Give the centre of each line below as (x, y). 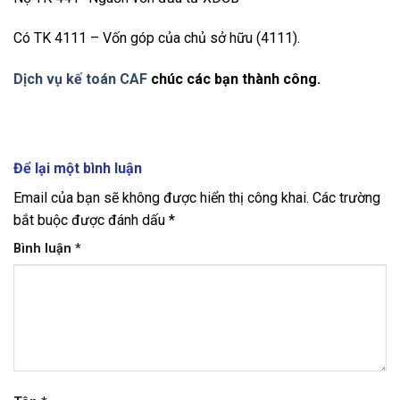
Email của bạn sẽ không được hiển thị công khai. (161, 198)
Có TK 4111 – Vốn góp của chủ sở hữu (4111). (157, 38)
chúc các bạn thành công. (234, 79)
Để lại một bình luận (79, 169)
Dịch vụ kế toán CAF (80, 79)
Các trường (346, 198)
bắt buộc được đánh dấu (91, 221)
